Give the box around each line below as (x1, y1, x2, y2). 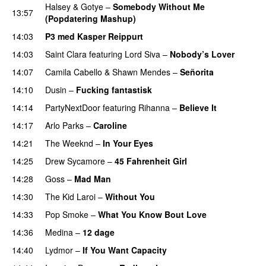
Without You (105, 190, 155, 202)
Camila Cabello (45, 65, 102, 78)
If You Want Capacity (83, 243, 167, 256)
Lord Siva (125, 47, 160, 60)
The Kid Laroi (45, 190, 96, 202)
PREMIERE (141, 13, 178, 24)
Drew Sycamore (45, 154, 105, 167)
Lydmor (45, 243, 73, 256)
